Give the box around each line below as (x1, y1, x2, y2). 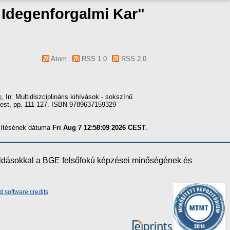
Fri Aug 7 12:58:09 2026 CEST (52, 123, 146, 131)
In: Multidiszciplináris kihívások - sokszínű (4, 92, 132, 101)
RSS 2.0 (119, 55, 146, 63)
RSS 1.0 (79, 55, 107, 63)
